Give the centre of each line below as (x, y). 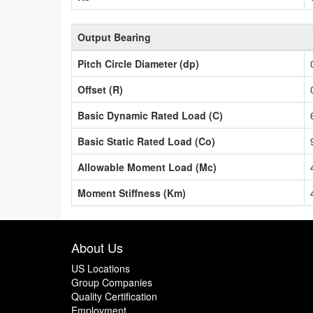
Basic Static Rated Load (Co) (146, 141)
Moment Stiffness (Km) (132, 193)
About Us (97, 248)
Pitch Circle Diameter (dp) (138, 64)
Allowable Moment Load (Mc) (147, 167)
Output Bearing (114, 37)
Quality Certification (114, 297)
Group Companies (112, 283)
